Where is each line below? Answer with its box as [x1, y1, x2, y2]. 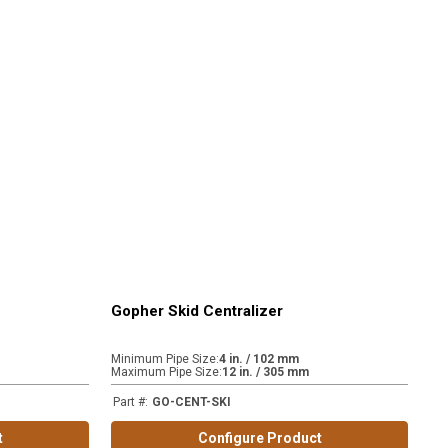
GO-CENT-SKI [152, 395, 232, 409]
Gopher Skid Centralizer [111, 302, 284, 320]
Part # [113, 395, 146, 409]
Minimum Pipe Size [111, 352, 217, 366]
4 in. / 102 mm [219, 352, 300, 366]
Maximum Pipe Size [111, 365, 220, 379]
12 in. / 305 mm [222, 365, 310, 379]
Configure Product [197, 430, 322, 446]
